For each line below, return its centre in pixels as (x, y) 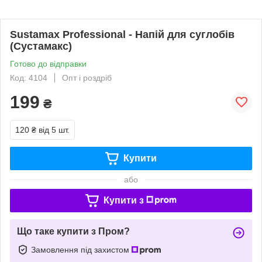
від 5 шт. (54, 130)
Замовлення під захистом (81, 249)
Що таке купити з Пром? (73, 231)
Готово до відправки (48, 64)
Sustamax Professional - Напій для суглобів (122, 35)
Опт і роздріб (87, 78)
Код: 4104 (29, 78)
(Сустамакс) (41, 46)
